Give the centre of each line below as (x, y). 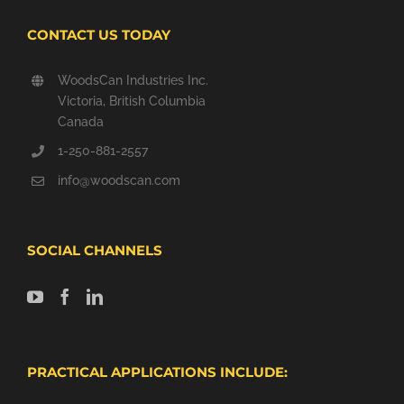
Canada (80, 121)
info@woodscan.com (119, 181)
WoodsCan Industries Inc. (133, 80)
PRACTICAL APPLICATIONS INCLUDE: (157, 372)
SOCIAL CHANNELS (95, 251)
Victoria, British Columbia (131, 101)
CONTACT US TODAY (99, 34)
